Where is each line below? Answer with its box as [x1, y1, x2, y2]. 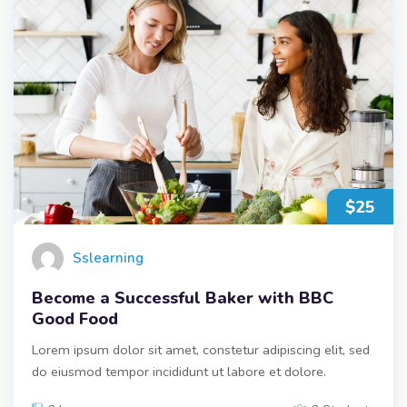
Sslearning [73, 249, 144, 268]
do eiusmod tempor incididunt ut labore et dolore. [32, 362, 326, 381]
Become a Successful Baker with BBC [32, 286, 333, 309]
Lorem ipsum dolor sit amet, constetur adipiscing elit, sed [32, 340, 370, 359]
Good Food [32, 307, 118, 330]
